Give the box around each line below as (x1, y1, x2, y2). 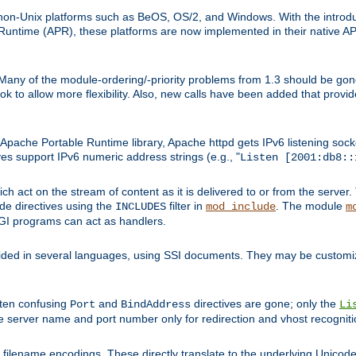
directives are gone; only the (191, 296, 339, 310)
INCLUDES (115, 199, 166, 213)
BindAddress (121, 297, 191, 311)
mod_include (206, 199, 276, 213)
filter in (166, 199, 206, 212)
